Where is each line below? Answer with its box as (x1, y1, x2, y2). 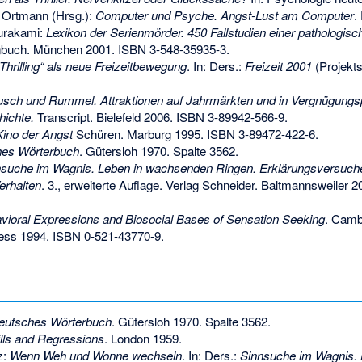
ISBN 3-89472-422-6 (206, 124, 315, 142)
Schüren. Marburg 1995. (72, 124, 207, 142)
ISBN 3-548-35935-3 (117, 40, 226, 57)
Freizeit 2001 (244, 57, 312, 74)
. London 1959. (104, 330, 182, 347)
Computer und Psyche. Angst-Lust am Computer (95, 6, 354, 23)
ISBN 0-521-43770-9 (52, 226, 161, 244)
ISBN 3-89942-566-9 (175, 107, 284, 125)
